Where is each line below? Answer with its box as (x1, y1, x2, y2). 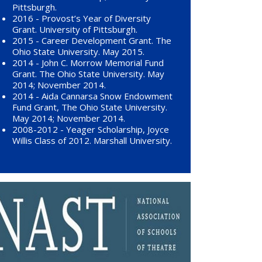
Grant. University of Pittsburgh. (12, 23, 137, 35)
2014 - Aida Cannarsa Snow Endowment (12, 89, 173, 102)
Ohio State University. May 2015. (12, 45, 144, 57)
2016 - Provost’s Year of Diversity (12, 12, 151, 24)
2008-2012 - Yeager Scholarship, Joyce (12, 123, 169, 135)
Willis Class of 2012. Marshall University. (12, 134, 172, 146)
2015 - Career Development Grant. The (12, 34, 171, 46)
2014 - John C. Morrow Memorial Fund (12, 56, 164, 68)
